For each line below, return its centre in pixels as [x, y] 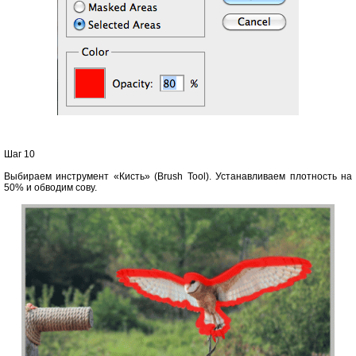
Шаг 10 [19, 155]
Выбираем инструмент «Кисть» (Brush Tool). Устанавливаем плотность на [178, 177]
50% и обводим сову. [50, 188]
